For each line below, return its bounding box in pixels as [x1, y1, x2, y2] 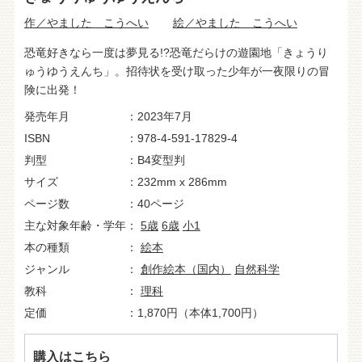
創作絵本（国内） [140, 262, 231, 276]
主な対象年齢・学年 [23, 218, 126, 232]
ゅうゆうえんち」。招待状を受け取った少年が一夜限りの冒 [23, 64, 330, 78]
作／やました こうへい [23, 15, 149, 29]
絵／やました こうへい [172, 15, 297, 29]
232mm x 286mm [137, 175, 227, 188]
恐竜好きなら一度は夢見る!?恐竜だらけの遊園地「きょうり [23, 45, 328, 59]
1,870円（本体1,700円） [137, 305, 263, 319]
